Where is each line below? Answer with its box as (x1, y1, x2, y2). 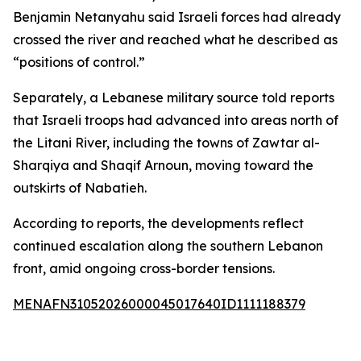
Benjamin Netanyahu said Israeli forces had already (13, 9, 341, 25)
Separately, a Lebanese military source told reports (13, 89, 334, 106)
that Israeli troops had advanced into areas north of (13, 112, 338, 128)
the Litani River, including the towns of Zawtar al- (13, 135, 320, 151)
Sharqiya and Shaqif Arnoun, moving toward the (13, 157, 313, 173)
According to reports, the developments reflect (13, 215, 304, 231)
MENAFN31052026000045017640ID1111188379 (13, 296, 305, 312)
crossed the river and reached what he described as (13, 31, 338, 48)
